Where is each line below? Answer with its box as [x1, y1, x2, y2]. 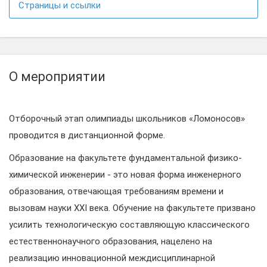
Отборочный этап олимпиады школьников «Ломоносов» [9, 113, 245, 124]
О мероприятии [9, 69, 105, 84]
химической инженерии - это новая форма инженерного [9, 169, 241, 180]
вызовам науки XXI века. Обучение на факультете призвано [9, 203, 256, 213]
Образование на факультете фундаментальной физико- [9, 153, 242, 163]
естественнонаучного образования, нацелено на [9, 236, 212, 247]
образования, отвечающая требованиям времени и [9, 186, 223, 197]
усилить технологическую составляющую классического [9, 219, 250, 230]
